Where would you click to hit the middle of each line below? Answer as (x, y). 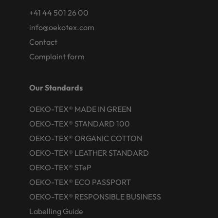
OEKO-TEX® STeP (60, 168)
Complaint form (57, 57)
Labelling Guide (56, 211)
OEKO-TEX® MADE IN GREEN (80, 109)
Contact (43, 42)
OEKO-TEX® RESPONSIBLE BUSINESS (95, 197)
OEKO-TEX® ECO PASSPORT (80, 182)
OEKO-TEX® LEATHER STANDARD (89, 153)
